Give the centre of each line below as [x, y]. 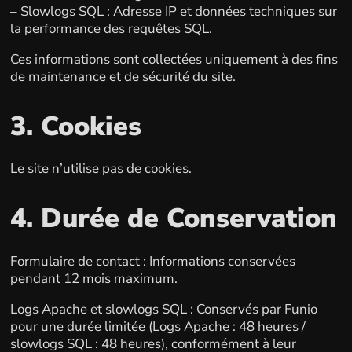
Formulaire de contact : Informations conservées [152, 261]
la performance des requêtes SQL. [111, 28]
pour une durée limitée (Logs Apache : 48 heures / [158, 326]
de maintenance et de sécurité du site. [123, 76]
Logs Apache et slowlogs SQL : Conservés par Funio [163, 309]
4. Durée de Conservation [173, 218]
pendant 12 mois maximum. [93, 278]
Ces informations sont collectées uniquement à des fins [174, 59]
